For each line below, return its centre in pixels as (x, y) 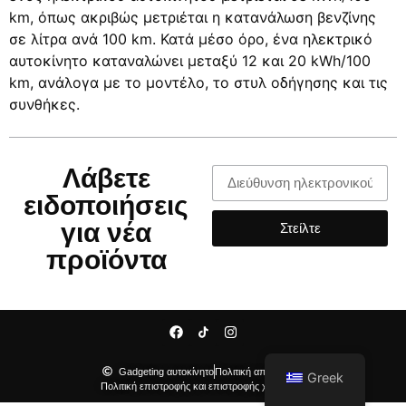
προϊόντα (106, 259)
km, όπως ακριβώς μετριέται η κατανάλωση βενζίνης (193, 17)
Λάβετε (106, 178)
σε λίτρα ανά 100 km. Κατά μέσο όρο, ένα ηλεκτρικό (191, 39)
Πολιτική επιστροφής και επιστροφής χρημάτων (203, 386)
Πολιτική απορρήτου (259, 371)
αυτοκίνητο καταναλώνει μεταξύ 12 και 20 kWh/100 (190, 60)
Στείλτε (300, 228)
